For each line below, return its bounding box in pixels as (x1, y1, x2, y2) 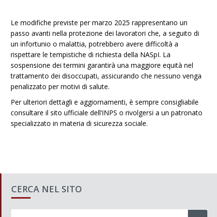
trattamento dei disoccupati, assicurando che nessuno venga (11, 71, 202, 80)
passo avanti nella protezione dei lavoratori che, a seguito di (11, 29, 200, 38)
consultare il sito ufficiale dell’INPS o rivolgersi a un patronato (11, 108, 203, 117)
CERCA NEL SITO (11, 183, 82, 195)
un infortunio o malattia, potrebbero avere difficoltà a (11, 39, 179, 48)
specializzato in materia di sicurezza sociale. (11, 119, 148, 128)
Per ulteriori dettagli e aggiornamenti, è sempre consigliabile (11, 97, 199, 107)
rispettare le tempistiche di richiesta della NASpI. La (11, 50, 171, 59)
